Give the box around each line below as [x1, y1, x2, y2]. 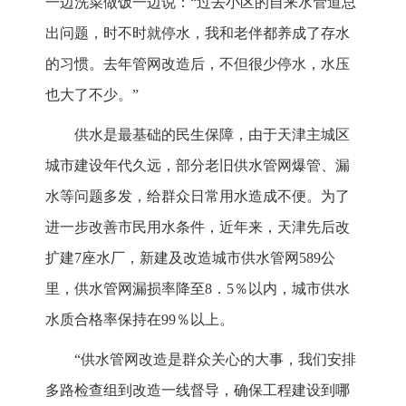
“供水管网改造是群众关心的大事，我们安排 [74, 352, 356, 368]
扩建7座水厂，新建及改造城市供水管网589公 [45, 250, 335, 266]
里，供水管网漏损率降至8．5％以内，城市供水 [45, 281, 350, 297]
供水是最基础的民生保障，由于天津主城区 [74, 127, 350, 143]
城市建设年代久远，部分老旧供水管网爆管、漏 [45, 158, 350, 174]
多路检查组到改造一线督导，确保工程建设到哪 [45, 382, 350, 399]
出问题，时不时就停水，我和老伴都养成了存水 [45, 25, 350, 42]
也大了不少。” [45, 87, 139, 103]
